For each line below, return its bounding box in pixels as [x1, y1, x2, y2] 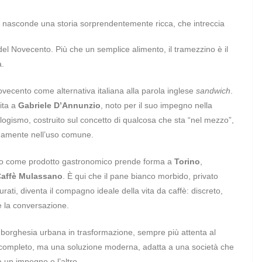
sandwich [196, 86, 230, 95]
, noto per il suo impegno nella [101, 101, 212, 110]
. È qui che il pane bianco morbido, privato [63, 171, 218, 181]
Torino [174, 157, 200, 166]
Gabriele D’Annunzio [18, 101, 101, 110]
